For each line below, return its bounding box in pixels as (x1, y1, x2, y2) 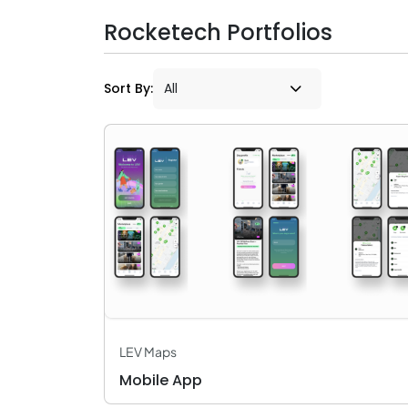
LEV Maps (119, 343, 177, 360)
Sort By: (104, 79, 153, 97)
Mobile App (119, 370, 202, 391)
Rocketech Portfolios (104, 17, 332, 47)
